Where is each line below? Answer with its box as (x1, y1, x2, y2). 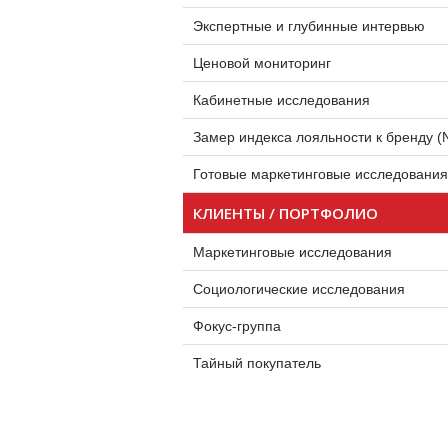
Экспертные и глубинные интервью (193, 18, 425, 34)
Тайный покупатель (193, 355, 321, 371)
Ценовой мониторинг (193, 55, 331, 71)
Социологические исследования (193, 281, 405, 297)
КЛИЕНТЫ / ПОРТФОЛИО (193, 203, 378, 223)
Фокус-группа (193, 318, 281, 334)
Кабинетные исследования (193, 92, 370, 108)
